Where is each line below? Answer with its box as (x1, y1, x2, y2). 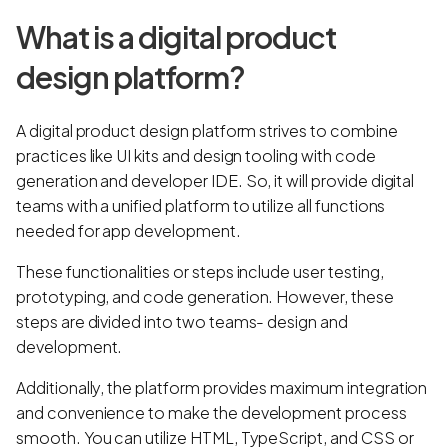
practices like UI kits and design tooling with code (16, 144, 376, 166)
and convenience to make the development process (16, 401, 407, 423)
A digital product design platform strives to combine (16, 119, 398, 141)
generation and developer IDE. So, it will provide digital (16, 169, 415, 191)
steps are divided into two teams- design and (16, 310, 348, 332)
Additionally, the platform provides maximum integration (16, 376, 428, 398)
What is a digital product (16, 17, 336, 56)
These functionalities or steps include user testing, (16, 260, 384, 282)
